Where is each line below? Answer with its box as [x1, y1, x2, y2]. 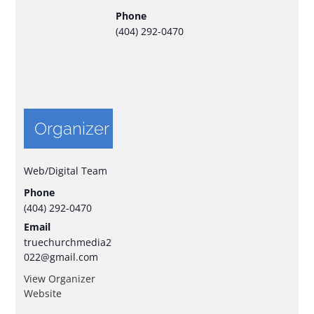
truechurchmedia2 [24, 235, 112, 250]
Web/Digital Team [24, 164, 108, 178]
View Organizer [24, 272, 96, 286]
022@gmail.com [24, 250, 99, 264]
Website [24, 287, 62, 301]
